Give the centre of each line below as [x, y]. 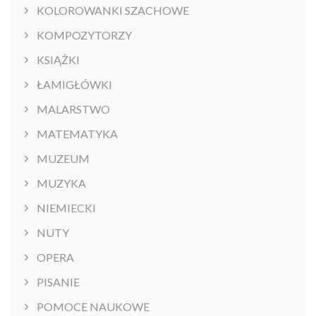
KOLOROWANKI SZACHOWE [113, 11]
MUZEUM [63, 159]
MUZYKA [61, 183]
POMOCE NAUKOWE [93, 307]
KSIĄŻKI [58, 60]
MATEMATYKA [77, 134]
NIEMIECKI [66, 208]
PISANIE [58, 282]
